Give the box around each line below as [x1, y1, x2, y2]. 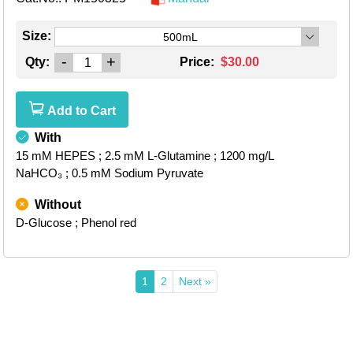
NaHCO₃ [16, 166, 62, 180]
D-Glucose [16, 216, 72, 230]
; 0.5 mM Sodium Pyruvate [65, 166, 203, 180]
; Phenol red [75, 216, 136, 230]
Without [35, 198, 81, 212]
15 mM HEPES [16, 149, 95, 163]
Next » [178, 274, 211, 288]
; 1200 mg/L [214, 149, 273, 163]
